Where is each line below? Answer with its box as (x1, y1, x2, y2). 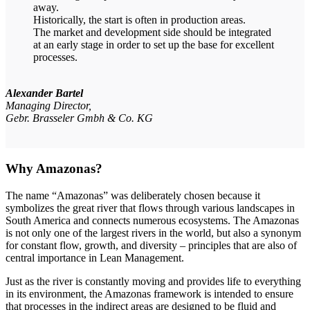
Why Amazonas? (6, 161, 102, 176)
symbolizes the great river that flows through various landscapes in (6, 201, 295, 214)
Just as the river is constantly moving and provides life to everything (6, 275, 301, 287)
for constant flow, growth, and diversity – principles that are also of (6, 239, 297, 251)
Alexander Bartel (6, 87, 83, 100)
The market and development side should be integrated (33, 26, 271, 39)
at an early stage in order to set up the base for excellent (33, 39, 274, 51)
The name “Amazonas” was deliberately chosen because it (6, 189, 260, 201)
